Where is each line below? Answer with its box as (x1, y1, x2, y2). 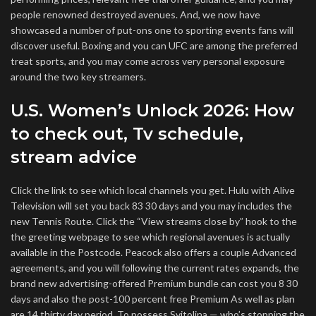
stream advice (11, 147, 137, 167)
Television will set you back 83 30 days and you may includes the (11, 200, 292, 212)
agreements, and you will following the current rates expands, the (11, 262, 299, 274)
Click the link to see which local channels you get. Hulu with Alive (11, 184, 295, 196)
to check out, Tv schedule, (11, 123, 243, 144)
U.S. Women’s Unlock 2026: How (11, 100, 294, 121)
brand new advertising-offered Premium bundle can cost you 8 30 (11, 277, 298, 289)
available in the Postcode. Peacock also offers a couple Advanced (11, 246, 296, 258)
